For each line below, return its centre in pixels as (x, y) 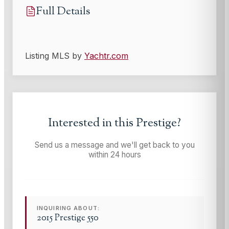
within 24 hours (114, 154)
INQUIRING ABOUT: (68, 208)
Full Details (63, 11)
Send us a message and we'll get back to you (114, 145)
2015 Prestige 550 (68, 218)
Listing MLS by (55, 55)
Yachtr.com (106, 55)
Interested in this (92, 123)
